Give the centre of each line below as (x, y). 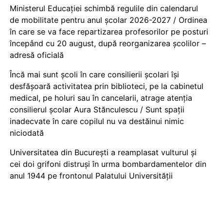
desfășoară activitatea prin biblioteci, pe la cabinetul (107, 86)
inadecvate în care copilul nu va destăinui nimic (97, 121)
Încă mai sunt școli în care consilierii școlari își (94, 74)
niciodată (27, 133)
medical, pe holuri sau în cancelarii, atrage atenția (101, 98)
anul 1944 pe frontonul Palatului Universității (91, 176)
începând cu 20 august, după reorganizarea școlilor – (108, 43)
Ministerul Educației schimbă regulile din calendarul (104, 8)
